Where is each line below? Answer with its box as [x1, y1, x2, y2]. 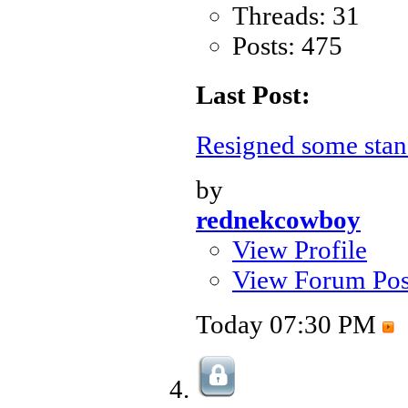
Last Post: [196, 80, 311, 110]
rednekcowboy [196, 204, 361, 234]
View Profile [232, 234, 367, 264]
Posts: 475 [232, 31, 342, 61]
